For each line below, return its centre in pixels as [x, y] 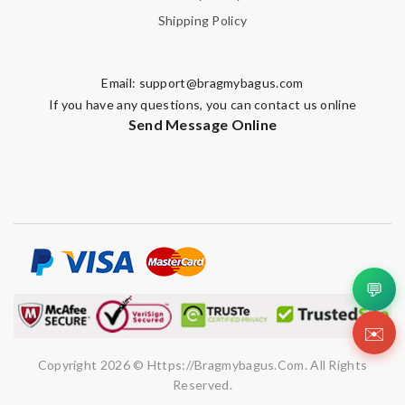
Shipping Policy [202, 20]
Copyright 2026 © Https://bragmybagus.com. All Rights [202, 364]
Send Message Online [202, 124]
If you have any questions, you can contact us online [202, 104]
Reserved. [202, 384]
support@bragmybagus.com [221, 82]
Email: [120, 82]
